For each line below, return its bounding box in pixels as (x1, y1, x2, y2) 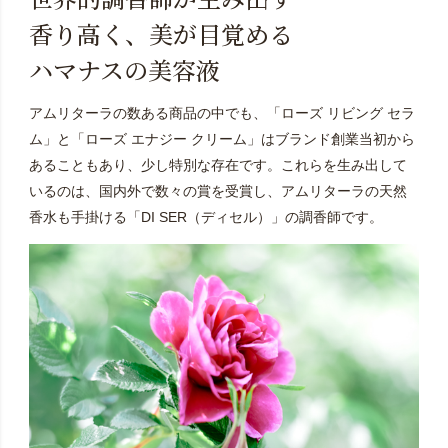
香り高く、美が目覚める (28, 15, 293, 51)
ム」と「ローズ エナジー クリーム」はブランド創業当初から (28, 130, 415, 147)
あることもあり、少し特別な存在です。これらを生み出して (28, 156, 407, 173)
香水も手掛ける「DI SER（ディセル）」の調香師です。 (28, 208, 383, 225)
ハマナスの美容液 (28, 51, 220, 87)
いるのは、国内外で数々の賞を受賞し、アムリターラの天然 (28, 182, 407, 199)
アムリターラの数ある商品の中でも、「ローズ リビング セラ (28, 104, 415, 121)
